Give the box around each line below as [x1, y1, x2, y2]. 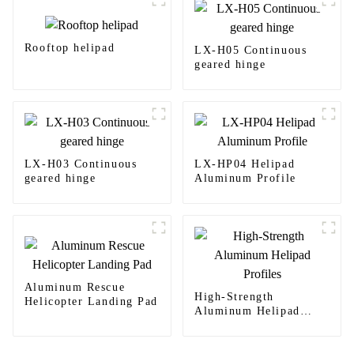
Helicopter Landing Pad [24, 295, 158, 307]
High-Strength [194, 290, 274, 303]
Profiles [194, 318, 239, 331]
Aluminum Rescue [24, 281, 126, 293]
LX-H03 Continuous [24, 157, 137, 170]
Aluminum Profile [194, 171, 296, 184]
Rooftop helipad [24, 42, 115, 55]
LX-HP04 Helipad [194, 157, 296, 170]
